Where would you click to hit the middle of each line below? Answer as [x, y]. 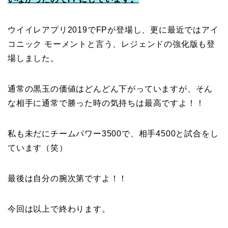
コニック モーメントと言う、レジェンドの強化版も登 [111, 44]
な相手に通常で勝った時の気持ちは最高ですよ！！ [106, 103]
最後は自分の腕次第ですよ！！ [68, 178]
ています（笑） [38, 148]
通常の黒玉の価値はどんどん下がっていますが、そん [110, 89]
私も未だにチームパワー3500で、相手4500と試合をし [113, 133]
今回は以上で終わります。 [59, 209]
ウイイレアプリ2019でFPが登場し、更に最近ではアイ [113, 30]
